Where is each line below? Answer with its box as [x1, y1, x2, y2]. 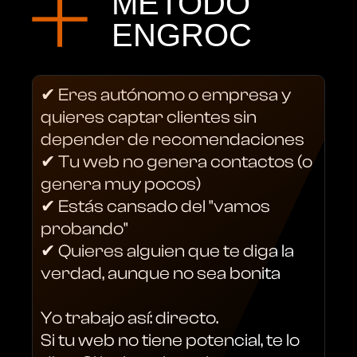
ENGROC [112, 17, 252, 53]
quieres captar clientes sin [41, 106, 257, 127]
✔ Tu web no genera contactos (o [41, 151, 312, 172]
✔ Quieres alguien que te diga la [41, 240, 294, 261]
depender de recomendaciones [41, 128, 304, 150]
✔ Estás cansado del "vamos [41, 195, 270, 217]
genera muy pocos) [41, 173, 201, 194]
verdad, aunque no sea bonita [41, 262, 280, 284]
